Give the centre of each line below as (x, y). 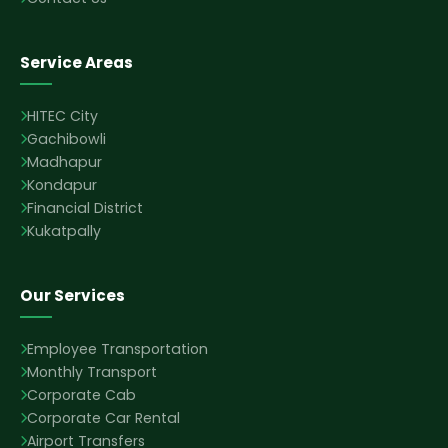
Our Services (72, 295)
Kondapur (62, 185)
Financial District (85, 208)
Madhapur (64, 162)
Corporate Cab (81, 395)
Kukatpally (64, 231)
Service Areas (76, 62)
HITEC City (62, 116)
